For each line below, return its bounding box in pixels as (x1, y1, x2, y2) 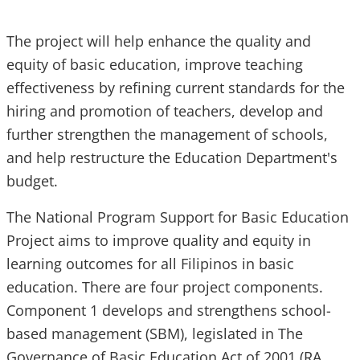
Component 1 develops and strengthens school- (6, 301, 331, 321)
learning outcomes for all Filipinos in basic (6, 254, 294, 274)
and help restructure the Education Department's (6, 148, 337, 168)
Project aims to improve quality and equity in (6, 231, 311, 251)
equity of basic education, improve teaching (6, 55, 303, 75)
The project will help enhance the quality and (6, 31, 311, 51)
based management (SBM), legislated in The (6, 324, 303, 344)
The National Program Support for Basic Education (6, 207, 349, 227)
